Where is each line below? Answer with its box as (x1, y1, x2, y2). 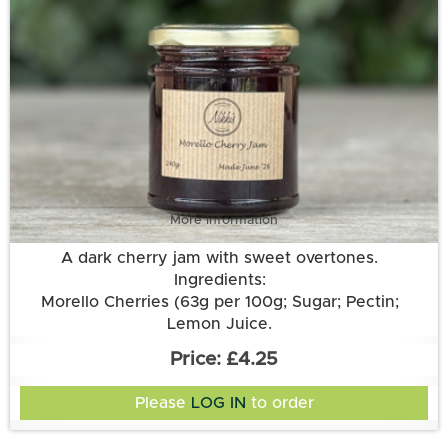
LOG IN (190, 394, 246, 411)
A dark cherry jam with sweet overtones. (61, 250, 379, 267)
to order (245, 394, 314, 411)
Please (134, 394, 191, 411)
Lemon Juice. (167, 316, 273, 333)
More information (170, 213, 278, 227)
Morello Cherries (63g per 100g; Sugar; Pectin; (40, 294, 399, 311)
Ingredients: (173, 272, 266, 289)
